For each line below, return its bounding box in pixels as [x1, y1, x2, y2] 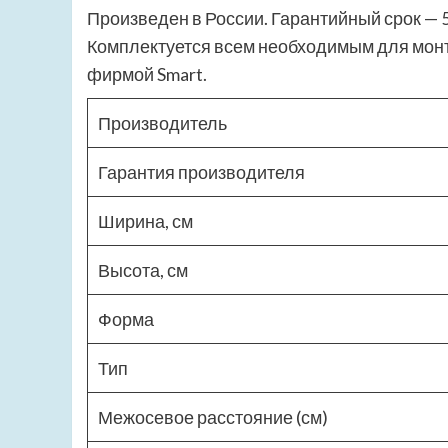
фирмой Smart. [87, 63, 207, 86]
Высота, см [98, 259, 188, 282]
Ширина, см [98, 210, 193, 233]
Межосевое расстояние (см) [98, 406, 328, 429]
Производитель [98, 112, 227, 135]
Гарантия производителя [98, 161, 305, 184]
